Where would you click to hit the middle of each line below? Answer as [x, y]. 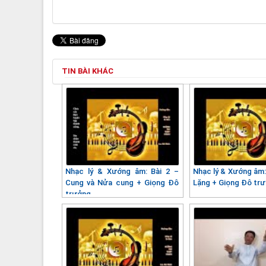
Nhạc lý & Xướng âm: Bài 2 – [122, 171]
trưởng [78, 194]
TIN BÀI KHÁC [88, 71]
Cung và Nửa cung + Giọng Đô [122, 182]
